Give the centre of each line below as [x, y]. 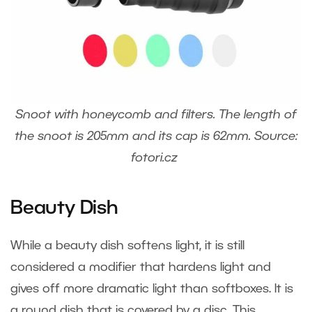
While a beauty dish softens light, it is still [127, 246]
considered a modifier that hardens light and [141, 268]
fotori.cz [156, 158]
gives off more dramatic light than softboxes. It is [152, 289]
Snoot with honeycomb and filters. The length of [156, 115]
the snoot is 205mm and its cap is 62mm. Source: [156, 137]
